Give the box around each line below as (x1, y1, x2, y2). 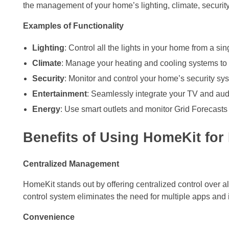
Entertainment (32, 89, 87, 99)
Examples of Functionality (23, 21, 124, 31)
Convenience (23, 213, 75, 222)
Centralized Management (23, 159, 119, 169)
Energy (32, 105, 60, 114)
